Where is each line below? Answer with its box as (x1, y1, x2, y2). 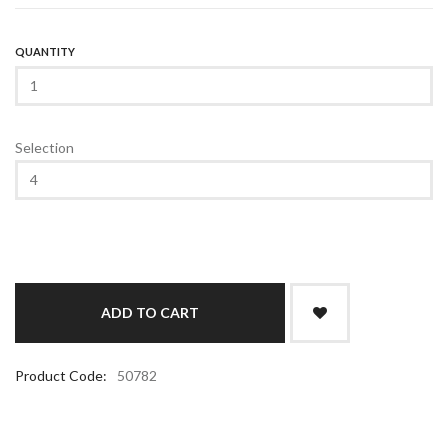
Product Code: (15, 366, 107, 384)
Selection (15, 138, 74, 156)
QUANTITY (15, 44, 75, 58)
